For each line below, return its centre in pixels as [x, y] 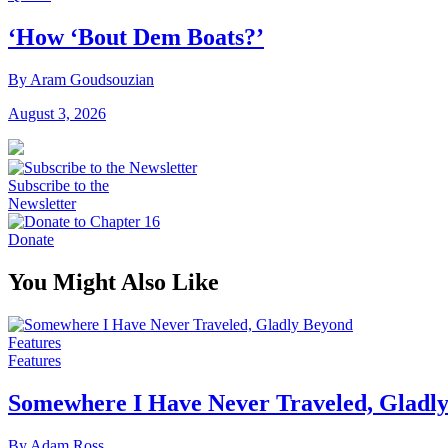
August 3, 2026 [57, 114]
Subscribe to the [58, 186]
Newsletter [42, 204]
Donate [31, 240]
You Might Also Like [113, 281]
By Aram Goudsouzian [81, 80]
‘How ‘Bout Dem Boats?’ [136, 37]
